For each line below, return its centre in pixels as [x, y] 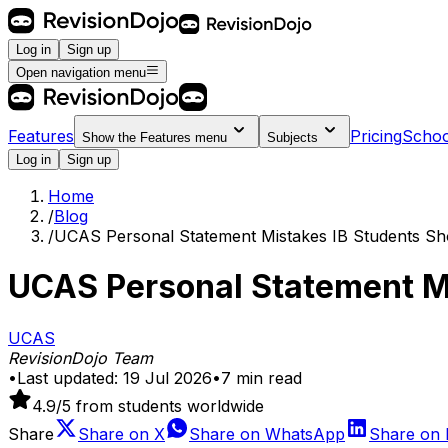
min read [269, 377]
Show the [111, 137]
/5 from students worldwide [160, 405]
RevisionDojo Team [80, 357]
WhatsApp [305, 433]
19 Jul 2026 [167, 377]
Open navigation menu [81, 72]
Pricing [376, 135]
